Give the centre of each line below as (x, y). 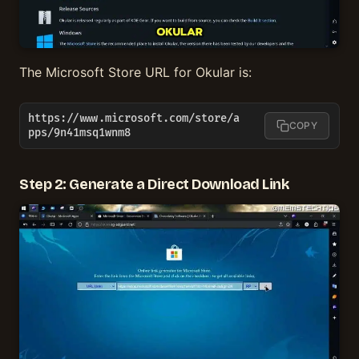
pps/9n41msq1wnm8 (79, 133)
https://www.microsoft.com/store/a (134, 119)
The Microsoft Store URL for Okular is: (135, 73)
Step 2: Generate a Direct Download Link (154, 184)
